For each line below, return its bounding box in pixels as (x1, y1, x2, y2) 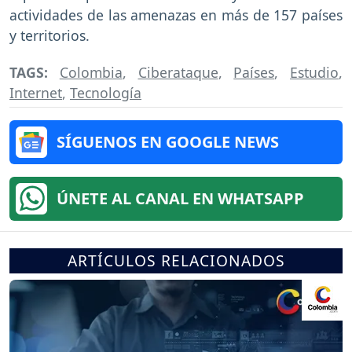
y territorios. (9, 26, 90, 46)
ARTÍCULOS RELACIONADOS (67, 250, 285, 272)
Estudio (290, 63, 339, 82)
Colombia (59, 63, 123, 82)
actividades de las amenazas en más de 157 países (9, 5, 343, 25)
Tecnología (70, 83, 141, 103)
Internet (9, 83, 62, 103)
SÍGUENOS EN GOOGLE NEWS (57, 131, 279, 153)
